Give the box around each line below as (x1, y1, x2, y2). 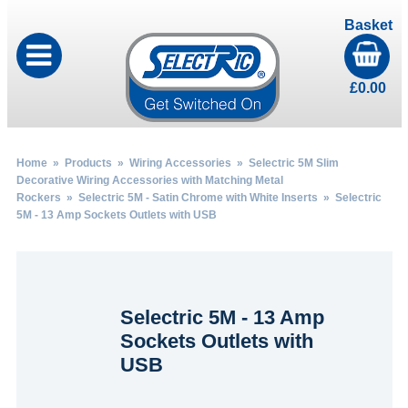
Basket (343, 17, 393, 33)
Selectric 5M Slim (248, 157, 339, 169)
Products (64, 157, 112, 169)
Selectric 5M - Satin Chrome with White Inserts (77, 191, 318, 204)
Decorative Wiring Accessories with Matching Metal (15, 174, 283, 187)
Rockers (15, 191, 61, 204)
